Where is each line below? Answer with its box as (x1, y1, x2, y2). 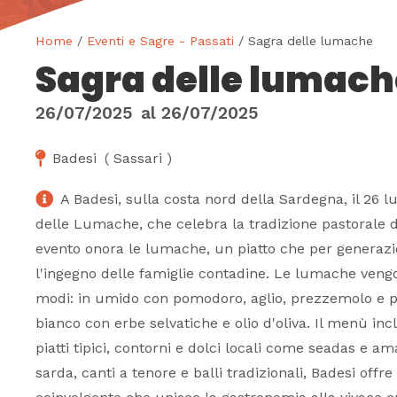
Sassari (113, 150, 162, 167)
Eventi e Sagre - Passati (87, 33, 234, 48)
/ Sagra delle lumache (234, 33, 373, 48)
